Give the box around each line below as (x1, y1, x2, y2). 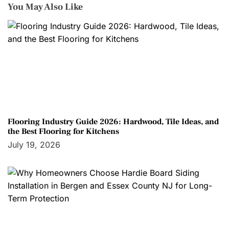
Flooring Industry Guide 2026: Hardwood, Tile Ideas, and (8, 116, 219, 127)
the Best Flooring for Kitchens (8, 126, 119, 136)
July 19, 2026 (8, 139, 60, 150)
